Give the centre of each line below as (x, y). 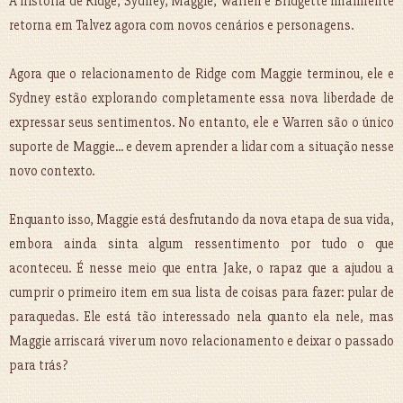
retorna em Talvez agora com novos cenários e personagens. (181, 26)
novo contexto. (52, 171)
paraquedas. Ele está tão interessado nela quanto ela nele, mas (201, 317)
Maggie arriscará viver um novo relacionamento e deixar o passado (201, 341)
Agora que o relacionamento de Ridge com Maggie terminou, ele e (201, 74)
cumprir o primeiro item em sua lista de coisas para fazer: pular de (201, 293)
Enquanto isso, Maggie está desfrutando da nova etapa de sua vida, (201, 220)
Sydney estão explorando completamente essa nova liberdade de (201, 99)
